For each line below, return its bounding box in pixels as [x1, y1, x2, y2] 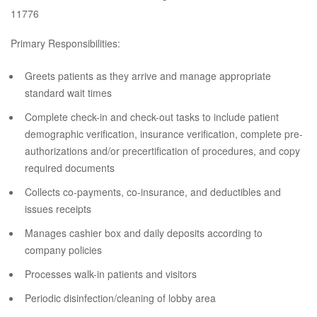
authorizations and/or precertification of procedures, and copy [25, 144, 300, 158]
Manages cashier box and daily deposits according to [25, 226, 263, 240]
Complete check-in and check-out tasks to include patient [25, 110, 279, 124]
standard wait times [25, 86, 112, 100]
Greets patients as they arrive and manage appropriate [25, 69, 271, 83]
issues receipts [25, 202, 91, 216]
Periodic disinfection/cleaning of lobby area [25, 291, 216, 305]
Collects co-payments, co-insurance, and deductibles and [25, 185, 281, 199]
